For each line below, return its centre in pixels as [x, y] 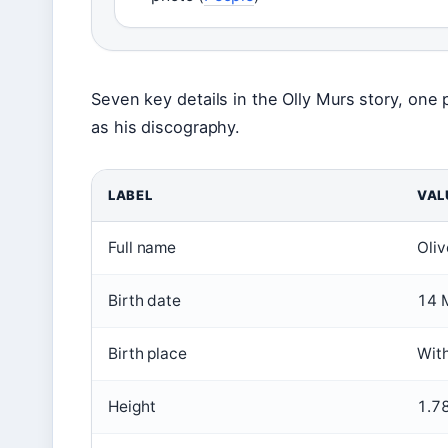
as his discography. [166, 127]
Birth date [144, 301]
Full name [142, 248]
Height [132, 407]
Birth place [147, 354]
